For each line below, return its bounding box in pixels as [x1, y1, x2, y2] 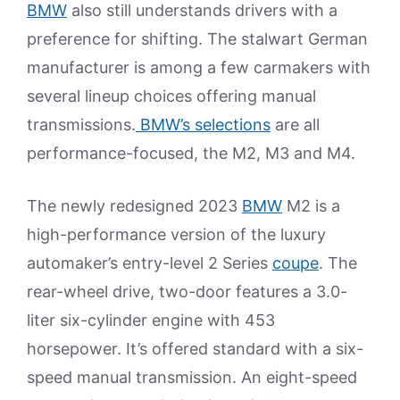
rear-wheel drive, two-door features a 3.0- [27, 281, 347, 301]
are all [271, 114, 320, 134]
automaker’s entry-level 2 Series [27, 253, 272, 272]
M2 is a [282, 196, 340, 215]
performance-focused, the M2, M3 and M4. [27, 143, 355, 162]
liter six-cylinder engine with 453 [27, 310, 275, 329]
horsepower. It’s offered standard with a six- [27, 338, 363, 358]
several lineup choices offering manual [27, 86, 316, 105]
